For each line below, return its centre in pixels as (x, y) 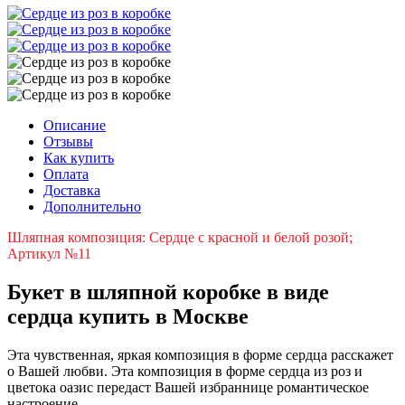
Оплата (66, 174)
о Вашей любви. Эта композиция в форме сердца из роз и (185, 371)
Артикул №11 (49, 253)
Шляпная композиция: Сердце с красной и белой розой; (180, 237)
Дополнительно (92, 206)
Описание (75, 125)
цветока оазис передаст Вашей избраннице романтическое (188, 387)
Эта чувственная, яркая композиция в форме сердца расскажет (200, 354)
